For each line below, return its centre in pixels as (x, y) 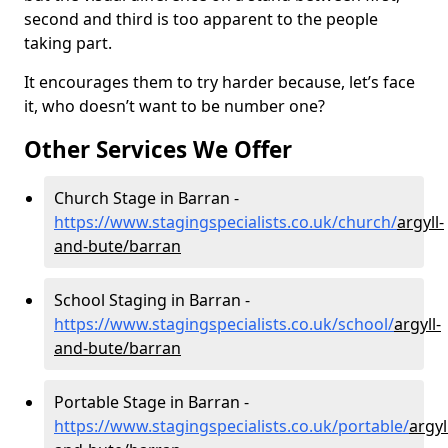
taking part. (68, 42)
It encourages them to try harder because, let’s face (219, 81)
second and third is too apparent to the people (201, 18)
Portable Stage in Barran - (151, 401)
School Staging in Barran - (152, 299)
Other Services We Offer (158, 149)
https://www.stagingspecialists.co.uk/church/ (225, 221)
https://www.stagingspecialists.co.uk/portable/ (231, 425)
